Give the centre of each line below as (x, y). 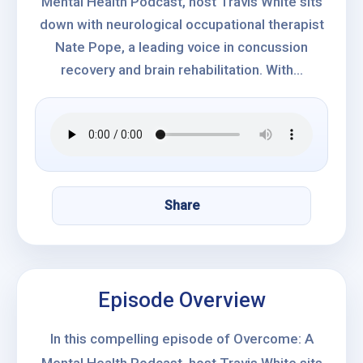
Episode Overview (181, 300)
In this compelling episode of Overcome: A (181, 339)
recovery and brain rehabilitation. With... (181, 70)
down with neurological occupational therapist (181, 24)
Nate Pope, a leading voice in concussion (181, 47)
